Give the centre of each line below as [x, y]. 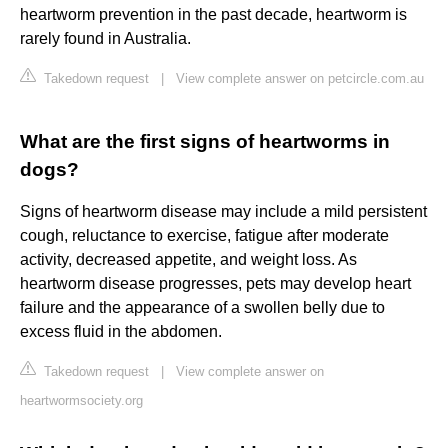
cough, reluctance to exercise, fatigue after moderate [204, 236]
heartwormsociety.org [81, 401]
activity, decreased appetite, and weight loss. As [188, 260]
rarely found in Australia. [105, 39]
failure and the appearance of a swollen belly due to [202, 308]
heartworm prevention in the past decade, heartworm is [213, 15]
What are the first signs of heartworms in [205, 142]
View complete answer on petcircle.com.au [300, 79]
